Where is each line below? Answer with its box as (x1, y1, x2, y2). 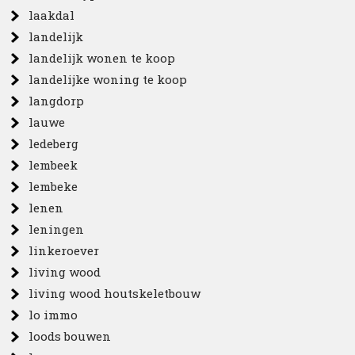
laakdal (29, 6, 75, 23)
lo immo (29, 306, 78, 323)
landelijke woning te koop (29, 71, 188, 87)
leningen (29, 220, 85, 237)
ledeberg (29, 135, 79, 151)
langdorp (29, 92, 85, 109)
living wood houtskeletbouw (29, 284, 201, 301)
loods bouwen (29, 327, 112, 344)
